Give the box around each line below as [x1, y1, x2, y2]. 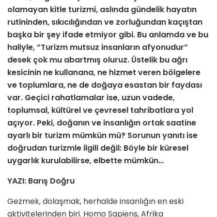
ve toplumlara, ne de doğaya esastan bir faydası [7, 79, 202, 91]
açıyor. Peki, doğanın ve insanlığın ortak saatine [7, 117, 196, 129]
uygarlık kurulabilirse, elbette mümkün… [7, 155, 164, 167]
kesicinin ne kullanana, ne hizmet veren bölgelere [7, 67, 201, 78]
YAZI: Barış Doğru [7, 175, 75, 187]
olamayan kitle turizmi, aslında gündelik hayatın [7, 4, 197, 15]
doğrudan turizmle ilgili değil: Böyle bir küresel [7, 142, 188, 154]
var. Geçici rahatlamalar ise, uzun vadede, [7, 92, 175, 104]
